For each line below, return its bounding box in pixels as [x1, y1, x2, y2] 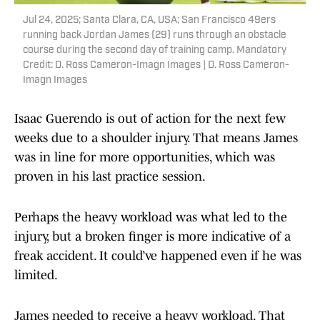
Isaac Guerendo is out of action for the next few [14, 111, 286, 126]
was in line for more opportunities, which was [14, 150, 275, 165]
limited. [14, 268, 58, 283]
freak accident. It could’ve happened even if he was [14, 249, 301, 264]
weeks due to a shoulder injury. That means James [14, 131, 298, 146]
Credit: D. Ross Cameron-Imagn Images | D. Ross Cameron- [23, 60, 289, 71]
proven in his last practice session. [14, 169, 206, 184]
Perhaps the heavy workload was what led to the [14, 210, 287, 225]
